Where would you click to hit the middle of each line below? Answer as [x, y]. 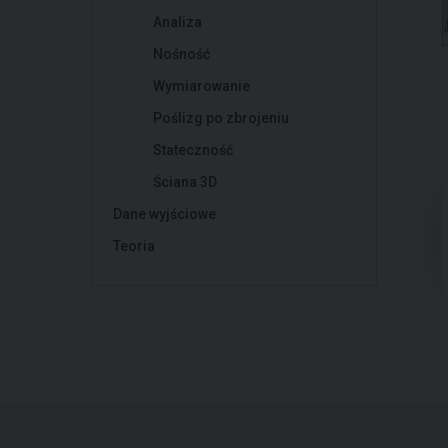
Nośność [181, 54]
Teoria [134, 246]
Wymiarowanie [201, 86]
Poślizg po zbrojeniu [221, 118]
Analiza [177, 22]
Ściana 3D [185, 182]
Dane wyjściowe [164, 214]
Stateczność [193, 150]
